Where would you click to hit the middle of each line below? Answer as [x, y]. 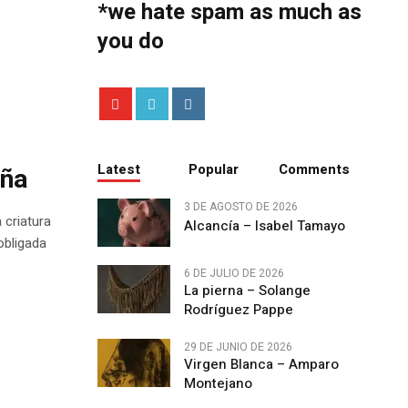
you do [130, 42]
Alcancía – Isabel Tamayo [264, 226]
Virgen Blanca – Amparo [261, 364]
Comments [315, 170]
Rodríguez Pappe [238, 309]
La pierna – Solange [247, 290]
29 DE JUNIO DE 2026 [238, 347]
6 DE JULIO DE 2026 [234, 273]
